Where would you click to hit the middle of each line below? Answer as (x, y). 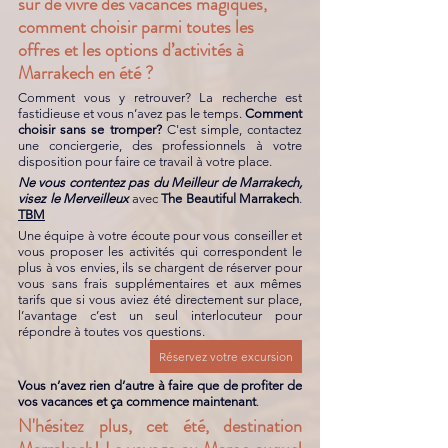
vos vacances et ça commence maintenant (137, 401)
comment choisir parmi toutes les (138, 27)
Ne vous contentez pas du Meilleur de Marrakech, (160, 182)
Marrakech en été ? (87, 73)
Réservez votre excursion (226, 356)
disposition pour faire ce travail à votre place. (146, 161)
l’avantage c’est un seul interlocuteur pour (160, 315)
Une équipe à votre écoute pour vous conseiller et (160, 235)
